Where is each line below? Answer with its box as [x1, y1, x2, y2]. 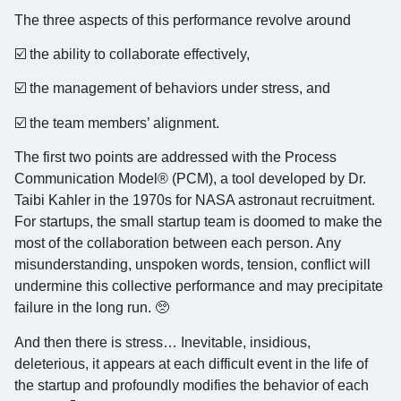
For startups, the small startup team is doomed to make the [14, 214, 382, 230]
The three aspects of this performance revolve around [14, 12, 351, 28]
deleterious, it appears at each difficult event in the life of [14, 355, 368, 371]
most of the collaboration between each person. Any [14, 235, 341, 252]
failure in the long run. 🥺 [14, 300, 169, 316]
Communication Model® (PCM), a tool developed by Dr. [14, 171, 366, 187]
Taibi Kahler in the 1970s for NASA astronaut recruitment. [14, 192, 375, 209]
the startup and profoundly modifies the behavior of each [14, 377, 369, 393]
